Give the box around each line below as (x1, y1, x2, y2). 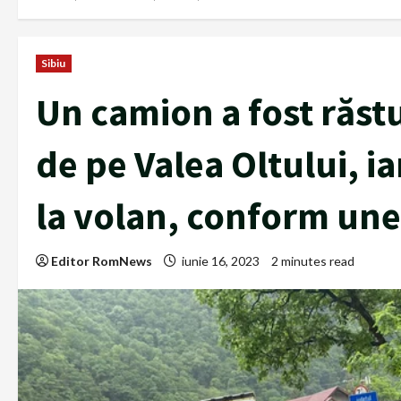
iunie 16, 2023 (179, 253, 262, 269)
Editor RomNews (51, 253, 152, 269)
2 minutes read (271, 253, 354, 269)
